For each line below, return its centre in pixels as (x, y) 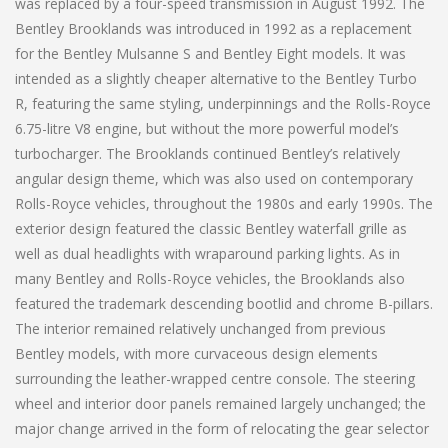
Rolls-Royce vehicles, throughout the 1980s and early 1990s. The (224, 203)
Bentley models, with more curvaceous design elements (196, 353)
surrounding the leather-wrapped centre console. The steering (215, 378)
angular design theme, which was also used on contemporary (214, 178)
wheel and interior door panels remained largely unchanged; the (220, 403)
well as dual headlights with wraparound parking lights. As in (207, 253)
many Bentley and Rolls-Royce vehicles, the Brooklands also (210, 278)
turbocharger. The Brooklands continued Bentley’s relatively (207, 153)
